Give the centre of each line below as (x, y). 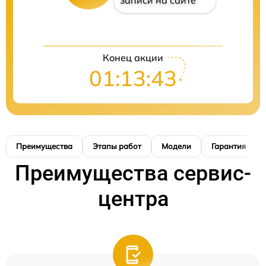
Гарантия (229, 146)
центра (133, 199)
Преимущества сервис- (133, 174)
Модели (176, 146)
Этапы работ (117, 146)
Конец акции (133, 58)
